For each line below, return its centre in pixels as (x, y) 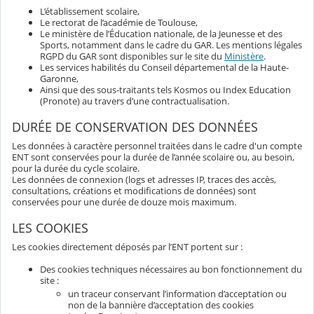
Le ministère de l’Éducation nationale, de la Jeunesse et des (161, 33)
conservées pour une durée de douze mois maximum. (124, 202)
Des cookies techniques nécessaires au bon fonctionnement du (171, 269)
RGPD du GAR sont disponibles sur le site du (132, 56)
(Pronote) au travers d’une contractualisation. (135, 101)
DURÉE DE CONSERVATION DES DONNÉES (135, 127)
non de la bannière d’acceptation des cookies (161, 305)
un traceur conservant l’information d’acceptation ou (177, 294)
